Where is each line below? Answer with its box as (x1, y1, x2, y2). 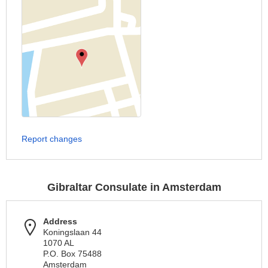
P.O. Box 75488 (43, 249, 102, 258)
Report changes (22, 134, 82, 144)
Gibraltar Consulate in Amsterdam (47, 181, 221, 193)
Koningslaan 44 (43, 227, 102, 237)
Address (43, 217, 77, 226)
